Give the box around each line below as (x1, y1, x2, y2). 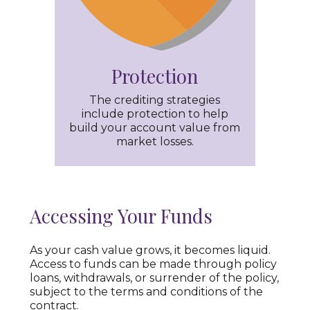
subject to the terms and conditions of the (29, 284, 263, 298)
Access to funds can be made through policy (29, 257, 277, 271)
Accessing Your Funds (29, 203, 212, 229)
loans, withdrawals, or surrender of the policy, (29, 271, 279, 284)
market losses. (116, 135, 194, 149)
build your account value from (69, 121, 241, 135)
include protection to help (81, 107, 228, 121)
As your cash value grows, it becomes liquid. (29, 243, 271, 257)
